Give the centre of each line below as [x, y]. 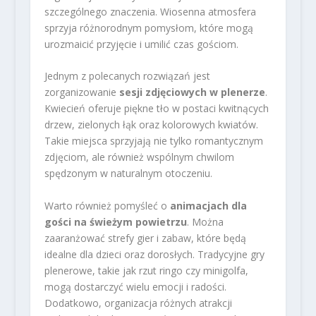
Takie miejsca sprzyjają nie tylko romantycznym [153, 141]
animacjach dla [208, 205]
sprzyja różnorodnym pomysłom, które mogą [148, 28]
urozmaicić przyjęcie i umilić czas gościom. [141, 44]
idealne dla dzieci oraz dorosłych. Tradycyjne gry [154, 254]
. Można [205, 221]
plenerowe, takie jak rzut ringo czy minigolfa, [146, 270]
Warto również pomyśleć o [107, 205]
